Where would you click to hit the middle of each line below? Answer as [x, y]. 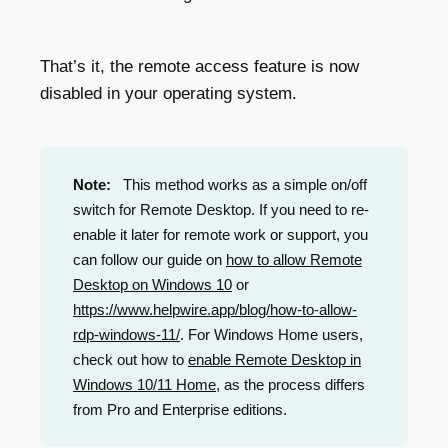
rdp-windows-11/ [126, 334]
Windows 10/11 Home [144, 384]
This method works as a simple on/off [241, 184]
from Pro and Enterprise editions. [180, 409]
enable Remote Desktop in [274, 359]
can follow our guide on [149, 259]
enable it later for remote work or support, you [220, 234]
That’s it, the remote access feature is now [199, 66]
